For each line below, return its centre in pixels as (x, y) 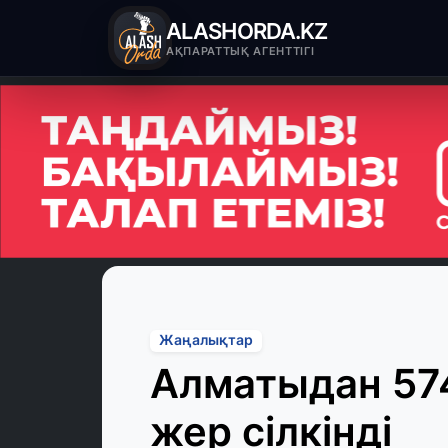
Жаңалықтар (205, 340)
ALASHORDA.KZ (247, 30)
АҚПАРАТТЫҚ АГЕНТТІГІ (240, 50)
